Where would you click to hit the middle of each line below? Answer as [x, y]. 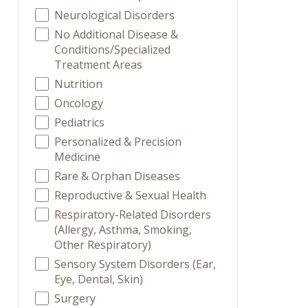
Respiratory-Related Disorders [133, 214]
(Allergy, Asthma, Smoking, [123, 230]
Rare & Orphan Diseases [118, 176]
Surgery [75, 298]
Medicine [78, 157]
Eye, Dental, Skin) [99, 279]
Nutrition [79, 84]
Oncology [79, 103]
